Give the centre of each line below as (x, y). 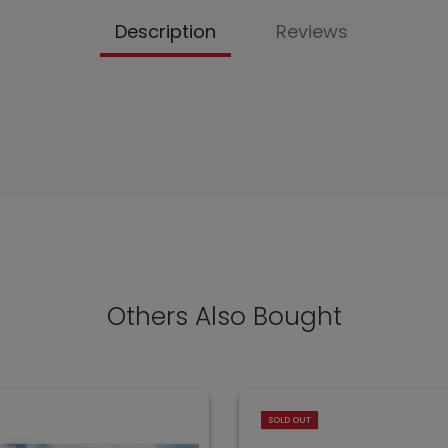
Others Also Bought (224, 317)
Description (165, 32)
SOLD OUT (289, 420)
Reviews (312, 32)
